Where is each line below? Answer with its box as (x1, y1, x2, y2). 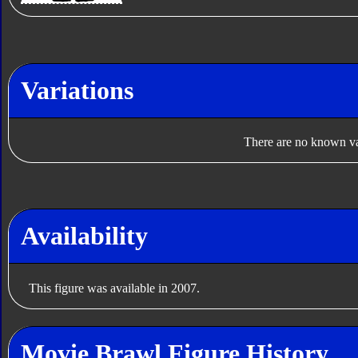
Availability (20, 221, 148, 251)
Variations (20, 75, 133, 105)
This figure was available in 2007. (28, 280, 200, 295)
